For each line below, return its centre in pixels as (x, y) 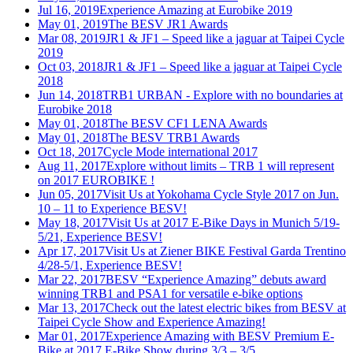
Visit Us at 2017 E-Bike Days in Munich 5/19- (224, 222)
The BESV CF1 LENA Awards (188, 123)
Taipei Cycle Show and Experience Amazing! (152, 321)
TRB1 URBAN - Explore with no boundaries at (223, 95)
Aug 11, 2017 (72, 165)
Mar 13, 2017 (72, 307)
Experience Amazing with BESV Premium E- (220, 336)
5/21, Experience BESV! (100, 236)
